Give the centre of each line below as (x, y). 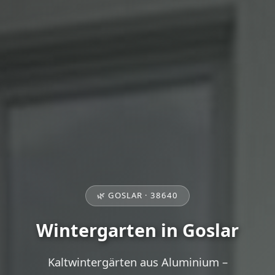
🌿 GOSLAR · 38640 (137, 196)
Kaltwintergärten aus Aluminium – (137, 262)
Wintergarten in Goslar (137, 230)
